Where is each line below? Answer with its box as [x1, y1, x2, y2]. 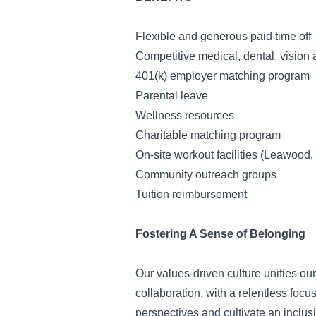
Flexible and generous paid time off [135, 30, 311, 42]
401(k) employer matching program [135, 70, 310, 82]
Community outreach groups [135, 169, 276, 181]
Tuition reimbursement [135, 188, 247, 200]
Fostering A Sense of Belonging [135, 228, 305, 240]
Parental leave [135, 90, 208, 102]
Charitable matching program [135, 129, 281, 141]
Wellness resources [135, 109, 234, 121]
